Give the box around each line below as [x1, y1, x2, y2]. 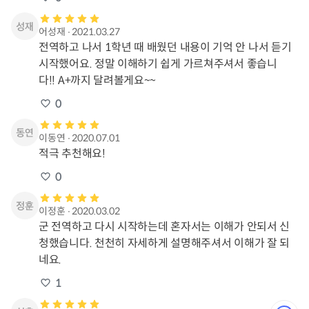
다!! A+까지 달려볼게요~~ [39, 72, 157, 88]
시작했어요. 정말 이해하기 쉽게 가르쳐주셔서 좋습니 [39, 56, 277, 71]
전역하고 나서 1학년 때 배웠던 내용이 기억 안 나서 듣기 [39, 39, 292, 54]
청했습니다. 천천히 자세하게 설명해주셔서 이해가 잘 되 [39, 235, 290, 250]
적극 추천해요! [39, 146, 106, 161]
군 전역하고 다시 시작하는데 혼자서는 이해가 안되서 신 [39, 219, 290, 234]
